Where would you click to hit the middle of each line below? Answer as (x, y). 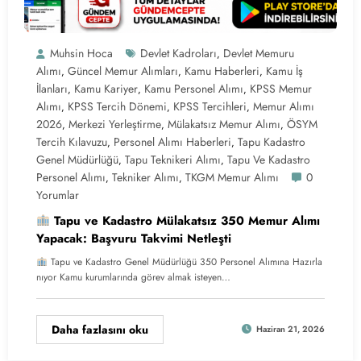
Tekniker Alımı (145, 177)
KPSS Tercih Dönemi (117, 106)
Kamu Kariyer (106, 88)
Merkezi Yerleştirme (115, 124)
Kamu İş (284, 71)
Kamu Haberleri (222, 71)
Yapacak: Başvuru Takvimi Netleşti (134, 238)
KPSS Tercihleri (210, 106)
